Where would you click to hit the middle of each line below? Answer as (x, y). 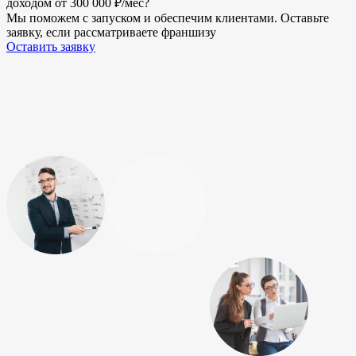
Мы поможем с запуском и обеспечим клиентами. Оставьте (168, 17)
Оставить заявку (51, 46)
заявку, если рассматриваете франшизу (111, 32)
